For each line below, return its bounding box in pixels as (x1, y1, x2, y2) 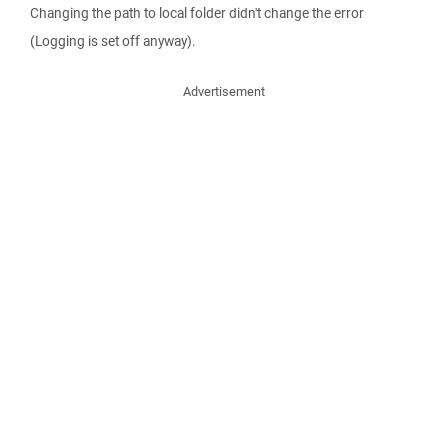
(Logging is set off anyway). (30, 32, 196, 50)
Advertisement (183, 83, 265, 100)
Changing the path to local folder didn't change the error (30, 4, 364, 22)
